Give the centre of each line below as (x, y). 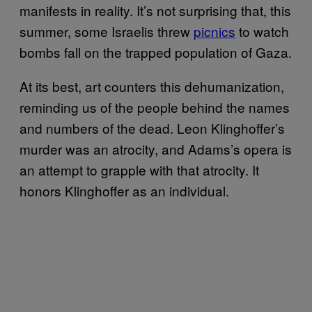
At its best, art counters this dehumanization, (152, 86)
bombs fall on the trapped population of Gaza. (156, 52)
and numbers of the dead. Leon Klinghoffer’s (152, 128)
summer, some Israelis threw (107, 31)
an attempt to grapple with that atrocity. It (139, 170)
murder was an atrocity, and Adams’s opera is (156, 149)
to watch (262, 31)
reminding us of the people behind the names (155, 107)
